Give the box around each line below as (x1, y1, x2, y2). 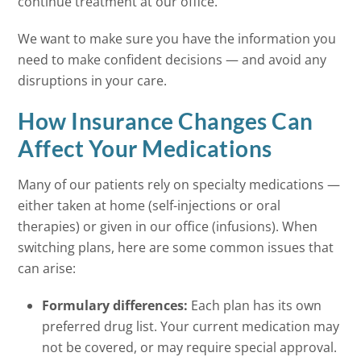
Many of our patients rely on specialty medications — (18, 176, 341, 194)
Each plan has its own (188, 297, 322, 315)
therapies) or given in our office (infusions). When (18, 218, 318, 236)
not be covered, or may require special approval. (42, 338, 338, 357)
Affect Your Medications (18, 135, 272, 163)
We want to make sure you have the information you (18, 30, 337, 48)
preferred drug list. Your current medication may (42, 317, 340, 336)
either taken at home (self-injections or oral (18, 197, 281, 215)
